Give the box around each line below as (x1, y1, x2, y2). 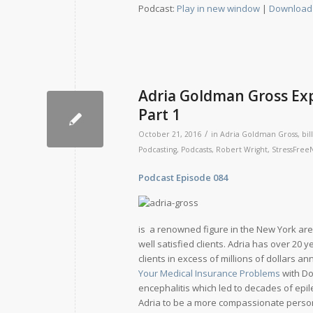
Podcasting (138, 144, 177, 154)
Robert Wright (216, 144, 268, 154)
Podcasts (181, 144, 212, 154)
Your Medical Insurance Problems (138, 266, 280, 279)
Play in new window (177, 1, 260, 15)
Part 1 (138, 104, 180, 124)
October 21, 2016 (138, 129, 201, 139)
